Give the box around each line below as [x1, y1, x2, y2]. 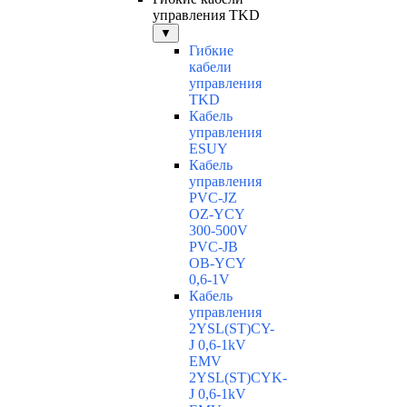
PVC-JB [189, 239, 238, 255]
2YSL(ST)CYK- [189, 370, 287, 386]
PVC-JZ [189, 190, 237, 206]
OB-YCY [189, 255, 245, 272]
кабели [189, 59, 232, 75]
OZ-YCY [189, 206, 244, 223]
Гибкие [189, 43, 233, 59]
